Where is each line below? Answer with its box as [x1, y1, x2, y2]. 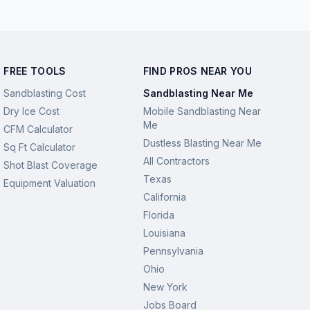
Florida [143, 209, 174, 221]
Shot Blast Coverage [3, 159, 98, 171]
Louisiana [143, 227, 185, 239]
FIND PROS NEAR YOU [143, 65, 252, 77]
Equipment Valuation [3, 177, 96, 189]
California [143, 191, 186, 203]
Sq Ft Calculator [3, 141, 76, 153]
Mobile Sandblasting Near [143, 105, 261, 117]
